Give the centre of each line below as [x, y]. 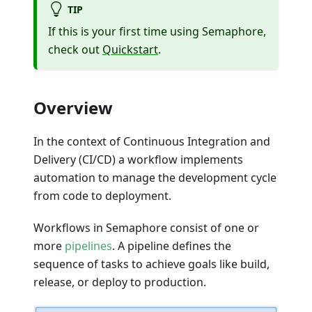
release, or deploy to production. [120, 282]
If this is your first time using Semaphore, [157, 31]
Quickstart [130, 49]
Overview [73, 107]
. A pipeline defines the [172, 245]
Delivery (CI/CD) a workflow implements [138, 159]
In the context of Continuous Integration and [152, 141]
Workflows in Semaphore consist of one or [146, 227]
